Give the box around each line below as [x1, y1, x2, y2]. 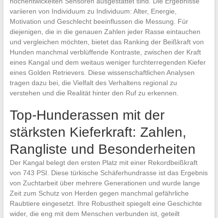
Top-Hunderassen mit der [9, 107, 164, 123]
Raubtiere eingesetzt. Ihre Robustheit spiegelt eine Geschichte [9, 199, 202, 207]
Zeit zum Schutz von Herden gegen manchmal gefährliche [9, 189, 189, 197]
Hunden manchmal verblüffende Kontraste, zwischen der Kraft [9, 48, 201, 56]
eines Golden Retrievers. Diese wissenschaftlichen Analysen [9, 68, 195, 76]
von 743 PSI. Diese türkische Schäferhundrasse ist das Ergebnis [9, 168, 208, 177]
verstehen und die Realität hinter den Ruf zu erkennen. [9, 89, 179, 97]
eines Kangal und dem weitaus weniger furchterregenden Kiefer [9, 58, 206, 66]
